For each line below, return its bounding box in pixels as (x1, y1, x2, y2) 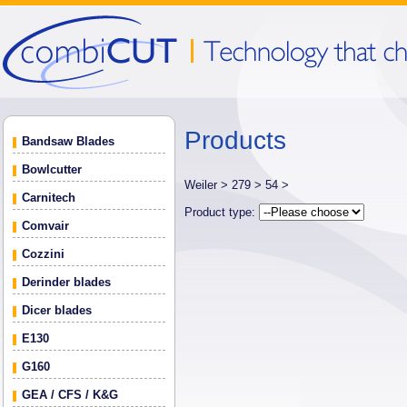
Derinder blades (22, 275, 111, 289)
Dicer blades (22, 303, 92, 317)
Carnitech (22, 191, 75, 204)
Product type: (184, 205, 259, 219)
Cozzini (22, 247, 65, 261)
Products (184, 126, 286, 154)
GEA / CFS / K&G (22, 388, 118, 402)
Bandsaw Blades (22, 134, 114, 148)
